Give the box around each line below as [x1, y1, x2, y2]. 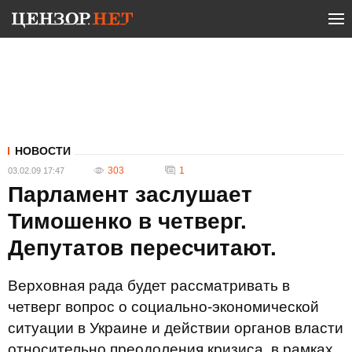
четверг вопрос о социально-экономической [8, 299, 319, 315]
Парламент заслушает [8, 182, 252, 207]
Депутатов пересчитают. [8, 236, 277, 260]
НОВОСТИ [15, 145, 71, 157]
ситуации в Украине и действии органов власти [8, 320, 343, 336]
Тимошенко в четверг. [8, 209, 247, 233]
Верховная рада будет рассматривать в [8, 277, 290, 294]
